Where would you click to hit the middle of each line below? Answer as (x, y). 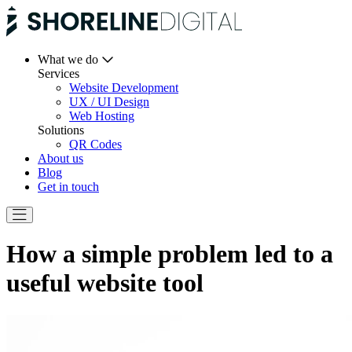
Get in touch (68, 187)
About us (60, 158)
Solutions (61, 130)
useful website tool (105, 283)
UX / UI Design (109, 102)
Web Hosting (102, 116)
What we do (70, 59)
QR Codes (95, 144)
